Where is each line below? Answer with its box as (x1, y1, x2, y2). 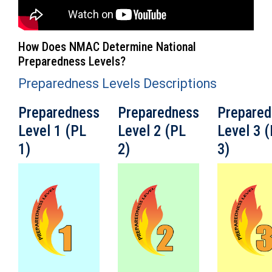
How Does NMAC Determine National (18, 39, 196, 55)
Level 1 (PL (18, 122, 86, 140)
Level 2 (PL (118, 122, 186, 140)
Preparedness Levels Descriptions (18, 76, 217, 92)
